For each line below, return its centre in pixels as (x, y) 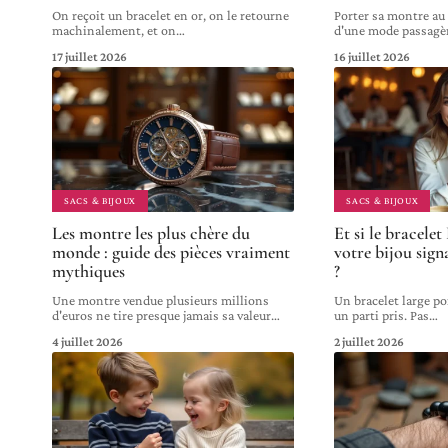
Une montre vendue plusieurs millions (160, 299)
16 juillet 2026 (372, 56)
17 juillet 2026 (89, 56)
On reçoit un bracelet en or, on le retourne (170, 14)
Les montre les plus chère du (151, 232)
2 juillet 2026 (369, 341)
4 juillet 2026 (87, 341)
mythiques (88, 270)
